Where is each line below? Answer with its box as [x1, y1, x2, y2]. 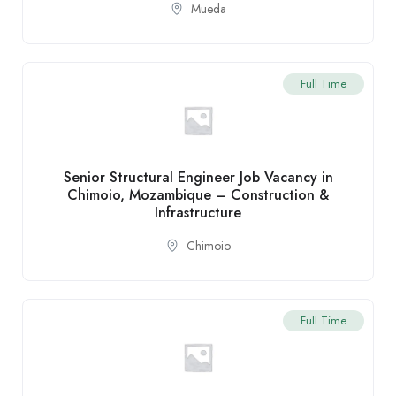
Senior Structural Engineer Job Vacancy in [63, 166, 333, 187]
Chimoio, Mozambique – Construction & [67, 184, 329, 205]
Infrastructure [155, 202, 241, 223]
